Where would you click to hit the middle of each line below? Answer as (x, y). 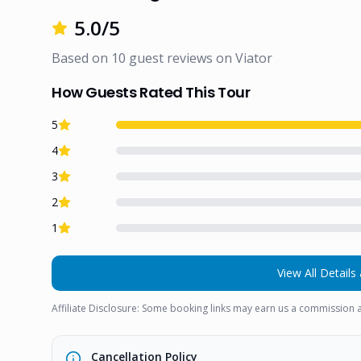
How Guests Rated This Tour (151, 92)
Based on (81, 58)
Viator (254, 58)
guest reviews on (179, 58)
